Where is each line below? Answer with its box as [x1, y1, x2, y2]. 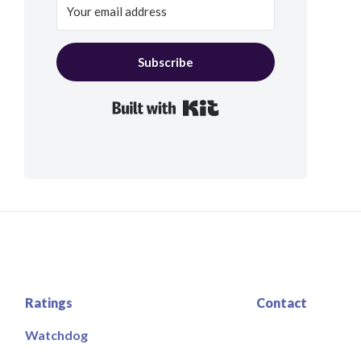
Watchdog [24, 327, 88, 343]
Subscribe [137, 55, 193, 70]
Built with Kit [218, 96, 292, 112]
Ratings [24, 295, 73, 311]
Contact [255, 295, 307, 311]
